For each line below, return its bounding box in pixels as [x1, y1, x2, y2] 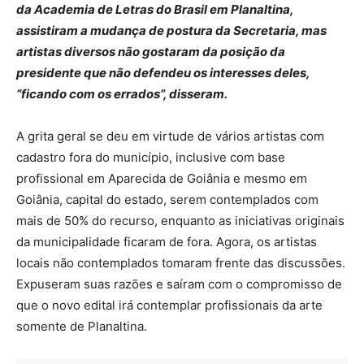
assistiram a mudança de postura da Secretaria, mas [16, 22, 327, 38]
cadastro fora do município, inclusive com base [16, 149, 285, 165]
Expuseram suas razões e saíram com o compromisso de [16, 275, 342, 292]
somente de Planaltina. [16, 318, 147, 334]
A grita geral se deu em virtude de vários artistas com [16, 128, 324, 144]
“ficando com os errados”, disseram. [16, 85, 227, 102]
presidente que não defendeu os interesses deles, [16, 64, 310, 80]
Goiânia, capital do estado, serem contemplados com [16, 191, 318, 207]
